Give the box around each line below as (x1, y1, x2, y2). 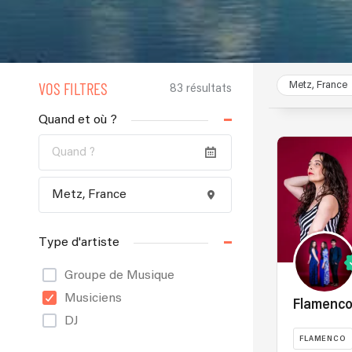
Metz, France (289, 80, 348, 90)
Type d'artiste (38, 236, 119, 249)
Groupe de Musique (64, 269, 174, 282)
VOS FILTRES (38, 79, 108, 98)
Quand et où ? (38, 113, 117, 126)
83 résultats (170, 82, 233, 94)
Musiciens (64, 291, 122, 305)
